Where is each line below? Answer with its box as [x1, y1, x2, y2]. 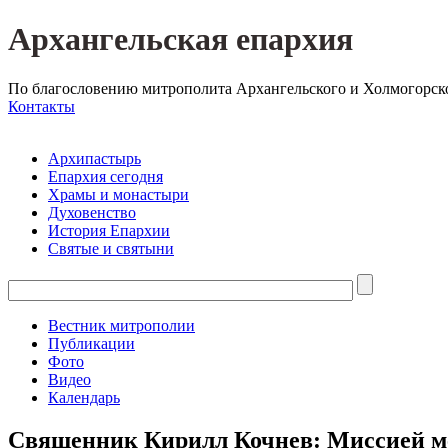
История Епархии [48, 221, 170, 239]
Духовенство [48, 203, 136, 221]
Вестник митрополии [48, 316, 195, 334]
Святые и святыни [48, 239, 174, 257]
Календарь [48, 388, 120, 406]
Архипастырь [48, 149, 141, 167]
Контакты [8, 97, 75, 115]
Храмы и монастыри [48, 185, 189, 203]
